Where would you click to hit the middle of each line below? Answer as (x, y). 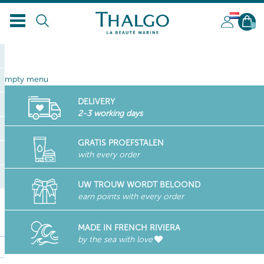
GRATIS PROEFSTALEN (121, 143)
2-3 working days (110, 113)
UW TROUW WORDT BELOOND (139, 185)
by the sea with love (115, 240)
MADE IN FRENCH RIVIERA (129, 228)
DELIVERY (96, 101)
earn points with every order (131, 197)
